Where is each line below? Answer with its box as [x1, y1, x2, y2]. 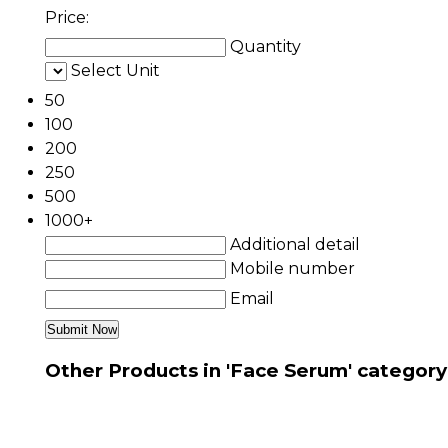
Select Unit [71, 60, 160, 80]
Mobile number [230, 258, 355, 278]
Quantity [230, 36, 301, 56]
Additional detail [230, 234, 360, 254]
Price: [45, 7, 89, 27]
